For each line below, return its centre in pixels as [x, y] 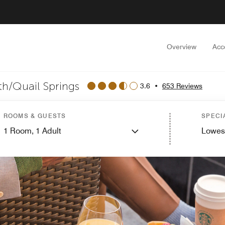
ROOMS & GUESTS [35, 116]
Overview [182, 47]
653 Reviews [182, 86]
